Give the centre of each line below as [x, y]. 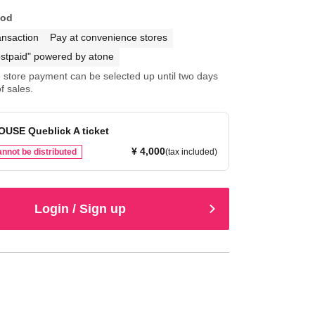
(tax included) [191, 152]
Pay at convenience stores [108, 38]
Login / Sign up [81, 208]
